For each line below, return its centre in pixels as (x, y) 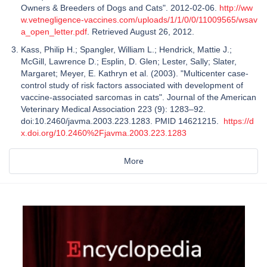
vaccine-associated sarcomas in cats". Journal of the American (139, 97)
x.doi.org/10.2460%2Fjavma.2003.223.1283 (104, 133)
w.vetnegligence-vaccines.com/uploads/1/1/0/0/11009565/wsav (139, 19)
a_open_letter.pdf (54, 31)
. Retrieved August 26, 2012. (142, 31)
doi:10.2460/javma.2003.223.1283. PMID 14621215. (122, 121)
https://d (239, 121)
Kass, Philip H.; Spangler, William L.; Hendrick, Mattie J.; (126, 49)
